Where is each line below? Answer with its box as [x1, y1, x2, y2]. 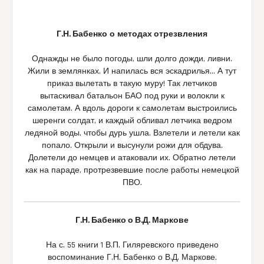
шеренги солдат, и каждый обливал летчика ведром [32, 115, 232, 127]
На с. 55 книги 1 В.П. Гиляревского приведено [45, 240, 219, 251]
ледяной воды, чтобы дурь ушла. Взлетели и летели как [24, 128, 240, 139]
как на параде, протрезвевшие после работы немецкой [25, 165, 239, 176]
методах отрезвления [117, 29, 207, 40]
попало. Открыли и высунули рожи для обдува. [41, 140, 223, 151]
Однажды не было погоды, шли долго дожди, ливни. [32, 54, 232, 65]
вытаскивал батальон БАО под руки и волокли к [39, 91, 225, 102]
